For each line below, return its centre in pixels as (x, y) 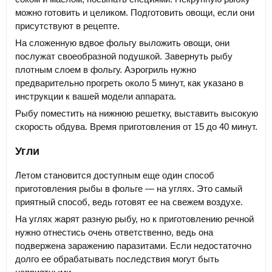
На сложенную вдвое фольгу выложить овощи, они (122, 42)
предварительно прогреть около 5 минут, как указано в (129, 83)
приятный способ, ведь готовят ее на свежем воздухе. (129, 202)
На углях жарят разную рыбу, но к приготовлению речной (134, 219)
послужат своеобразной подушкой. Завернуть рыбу (124, 56)
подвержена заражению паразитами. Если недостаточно (133, 245)
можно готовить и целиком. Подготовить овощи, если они (135, 12)
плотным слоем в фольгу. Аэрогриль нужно (106, 69)
